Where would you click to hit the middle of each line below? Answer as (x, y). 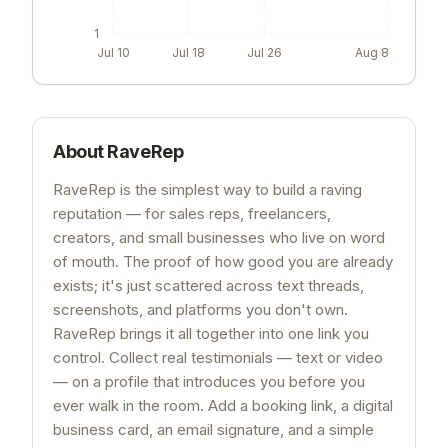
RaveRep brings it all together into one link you (211, 333)
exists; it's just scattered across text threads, (208, 285)
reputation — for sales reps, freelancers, (192, 213)
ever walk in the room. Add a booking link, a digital (223, 405)
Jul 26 (264, 52)
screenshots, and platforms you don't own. (200, 309)
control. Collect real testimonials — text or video (218, 357)
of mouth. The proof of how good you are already (223, 261)
